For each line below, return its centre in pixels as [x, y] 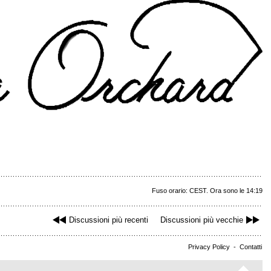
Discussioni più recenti [109, 220]
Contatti [251, 247]
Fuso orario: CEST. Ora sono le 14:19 [207, 190]
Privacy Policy [209, 247]
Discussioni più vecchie [202, 220]
